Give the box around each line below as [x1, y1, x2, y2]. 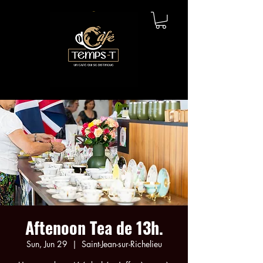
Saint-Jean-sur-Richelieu [81, 238, 162, 249]
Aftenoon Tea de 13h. [25, 215, 163, 240]
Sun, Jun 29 [26, 238, 68, 249]
